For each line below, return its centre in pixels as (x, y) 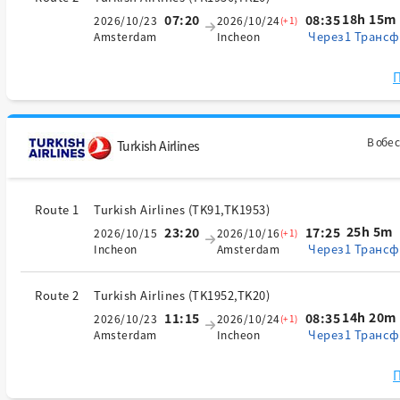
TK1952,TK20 (229, 295)
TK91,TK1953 (229, 209)
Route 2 (57, 295)
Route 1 (57, 209)
